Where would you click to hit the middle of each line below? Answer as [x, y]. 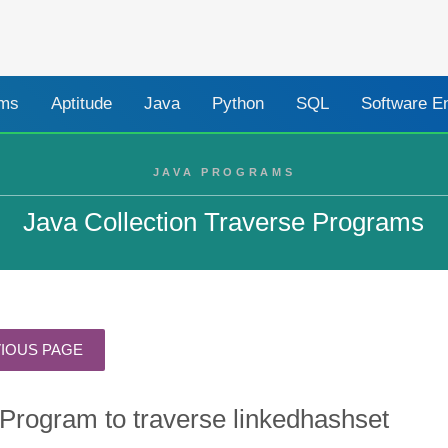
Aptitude [82, 103]
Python [238, 103]
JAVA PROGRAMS [224, 171]
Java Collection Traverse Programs [224, 221]
